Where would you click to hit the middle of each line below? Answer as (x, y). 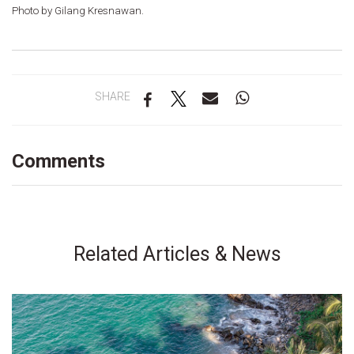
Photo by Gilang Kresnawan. (78, 11)
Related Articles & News (177, 254)
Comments (58, 162)
